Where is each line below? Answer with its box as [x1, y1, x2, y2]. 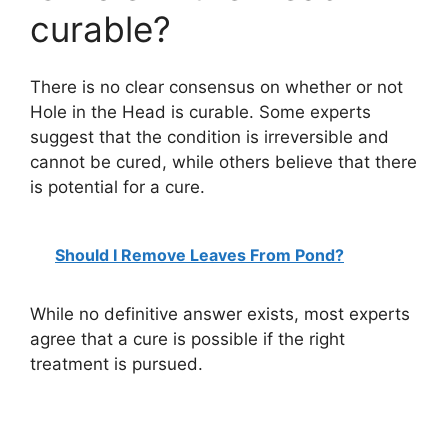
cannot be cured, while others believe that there [30, 152, 417, 173]
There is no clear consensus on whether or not [30, 77, 403, 98]
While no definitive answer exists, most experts [30, 303, 410, 324]
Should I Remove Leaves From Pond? [55, 244, 344, 265]
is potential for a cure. [30, 177, 205, 198]
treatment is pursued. [30, 353, 203, 374]
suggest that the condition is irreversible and [30, 127, 389, 148]
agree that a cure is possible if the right [30, 328, 345, 349]
